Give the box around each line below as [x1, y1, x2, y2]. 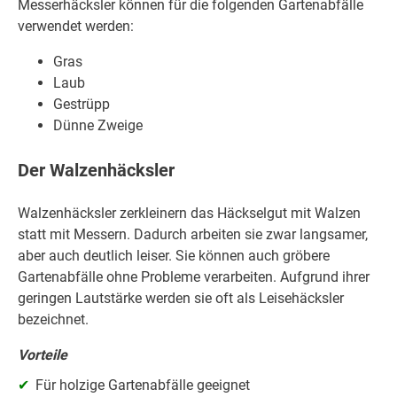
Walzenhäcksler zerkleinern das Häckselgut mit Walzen [18, 205, 361, 222]
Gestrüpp [53, 96, 110, 113]
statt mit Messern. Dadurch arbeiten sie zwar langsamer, [18, 226, 368, 244]
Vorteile [18, 346, 67, 364]
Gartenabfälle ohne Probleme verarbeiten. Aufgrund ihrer [18, 269, 370, 286]
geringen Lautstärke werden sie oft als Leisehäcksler [18, 290, 344, 307]
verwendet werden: [18, 18, 134, 35]
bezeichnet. [18, 311, 89, 329]
